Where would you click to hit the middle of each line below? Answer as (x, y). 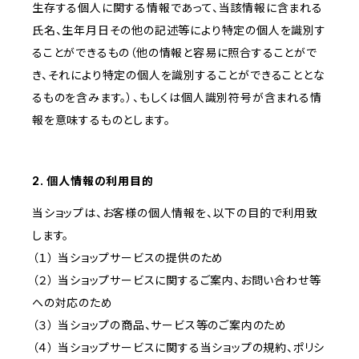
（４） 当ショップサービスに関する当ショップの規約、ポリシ (179, 348)
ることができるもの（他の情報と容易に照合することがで (175, 53)
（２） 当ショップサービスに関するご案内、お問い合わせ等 (177, 280)
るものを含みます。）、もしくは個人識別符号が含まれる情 (177, 98)
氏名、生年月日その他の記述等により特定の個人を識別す (179, 30)
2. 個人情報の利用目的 (93, 181)
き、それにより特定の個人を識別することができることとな (179, 75)
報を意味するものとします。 (101, 120)
